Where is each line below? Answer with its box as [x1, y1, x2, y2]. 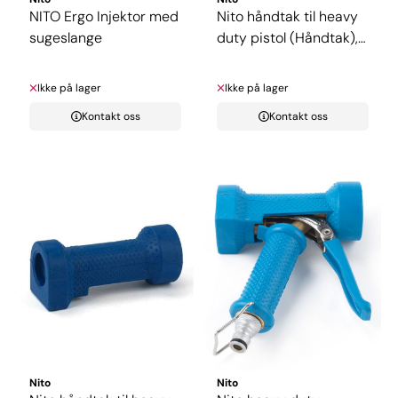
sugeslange [29, 28, 102, 47]
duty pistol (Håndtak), [217, 28, 358, 47]
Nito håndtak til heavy [217, 6, 358, 26]
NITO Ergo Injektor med [29, 6, 179, 26]
